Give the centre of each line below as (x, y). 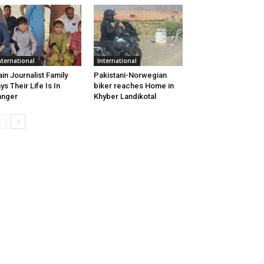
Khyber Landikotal (125, 97)
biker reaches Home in (133, 86)
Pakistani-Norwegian (130, 75)
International (117, 61)
